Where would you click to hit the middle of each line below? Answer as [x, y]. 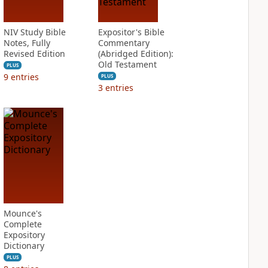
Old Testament [127, 64]
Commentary [124, 43]
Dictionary [24, 246]
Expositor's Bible [131, 32]
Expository [24, 235]
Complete [22, 224]
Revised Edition [34, 54]
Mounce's [22, 213]
